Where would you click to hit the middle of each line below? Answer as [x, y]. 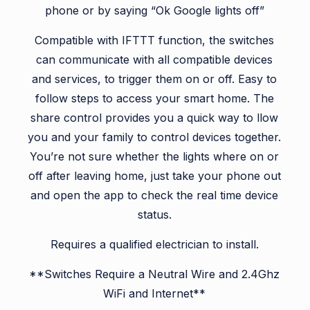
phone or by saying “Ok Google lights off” [154, 11]
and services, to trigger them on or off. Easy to [155, 79]
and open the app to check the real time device [155, 195]
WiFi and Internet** [155, 294]
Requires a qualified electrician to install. [154, 245]
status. [154, 215]
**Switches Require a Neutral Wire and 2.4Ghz [155, 274]
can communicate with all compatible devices [155, 60]
